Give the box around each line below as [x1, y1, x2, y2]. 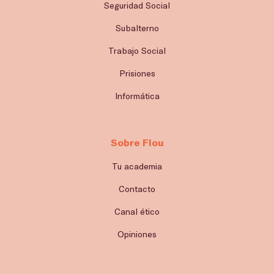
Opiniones [117, 229, 157, 240]
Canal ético [114, 206, 160, 217]
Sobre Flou [110, 136, 164, 149]
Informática [114, 91, 160, 102]
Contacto [119, 183, 155, 194]
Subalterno [115, 23, 159, 34]
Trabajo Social [108, 45, 166, 56]
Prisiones [119, 68, 155, 79]
